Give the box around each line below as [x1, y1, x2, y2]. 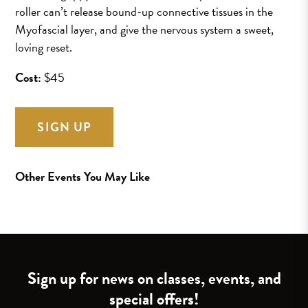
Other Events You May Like [15, 166, 151, 186]
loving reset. [15, 37, 73, 56]
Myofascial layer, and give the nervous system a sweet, [15, 19, 274, 38]
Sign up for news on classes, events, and [27, 265, 281, 291]
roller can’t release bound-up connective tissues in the [15, 1, 274, 21]
